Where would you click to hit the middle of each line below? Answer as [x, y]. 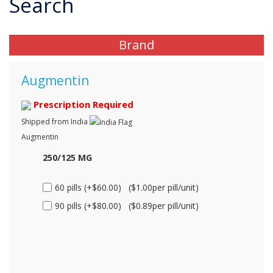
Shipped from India [55, 121]
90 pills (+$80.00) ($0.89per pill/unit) [127, 205]
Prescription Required [82, 104]
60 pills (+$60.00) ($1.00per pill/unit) [127, 187]
